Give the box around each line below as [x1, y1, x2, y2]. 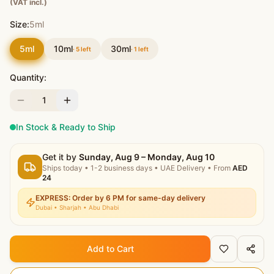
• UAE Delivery [152, 163, 206, 172]
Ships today [42, 163, 83, 172]
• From [206, 163, 232, 172]
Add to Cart [86, 243, 134, 254]
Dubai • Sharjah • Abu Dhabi [35, 203, 119, 211]
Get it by [42, 151, 79, 162]
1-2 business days [91, 163, 152, 172]
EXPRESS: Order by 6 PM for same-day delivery [35, 193, 206, 202]
